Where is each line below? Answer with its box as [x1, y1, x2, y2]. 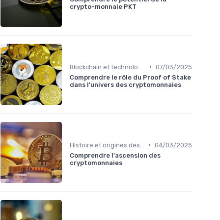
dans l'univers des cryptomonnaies [70, 81, 181, 88]
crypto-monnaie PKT [70, 2, 137, 10]
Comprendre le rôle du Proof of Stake [70, 73, 191, 81]
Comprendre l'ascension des [70, 151, 161, 159]
